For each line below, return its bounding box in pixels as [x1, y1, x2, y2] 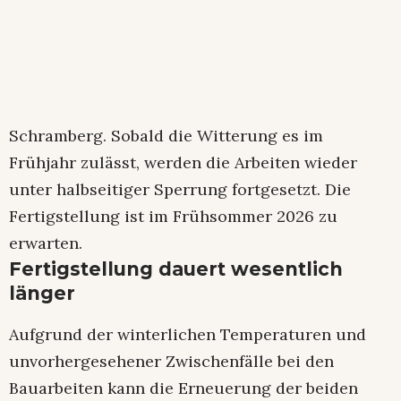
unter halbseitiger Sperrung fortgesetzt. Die [9, 179, 351, 200]
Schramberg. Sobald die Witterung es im [9, 125, 323, 147]
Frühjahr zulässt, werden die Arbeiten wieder [9, 152, 357, 174]
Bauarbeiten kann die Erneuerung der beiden [9, 377, 358, 398]
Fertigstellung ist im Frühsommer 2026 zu [9, 206, 337, 227]
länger [9, 282, 75, 305]
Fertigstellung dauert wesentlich [9, 258, 343, 281]
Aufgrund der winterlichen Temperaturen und [9, 323, 366, 345]
